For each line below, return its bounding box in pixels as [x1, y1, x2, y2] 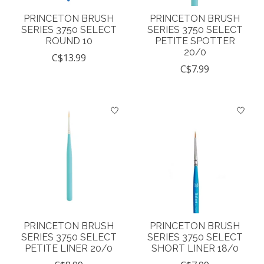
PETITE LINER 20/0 [25, 243, 113, 255]
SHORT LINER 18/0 [151, 243, 239, 255]
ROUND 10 [45, 35, 93, 47]
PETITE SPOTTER [154, 35, 235, 47]
